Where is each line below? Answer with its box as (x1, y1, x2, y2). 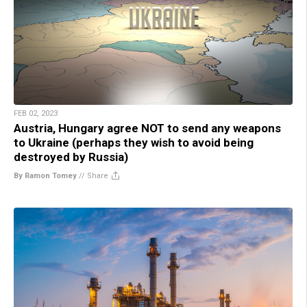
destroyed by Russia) (14, 149, 128, 164)
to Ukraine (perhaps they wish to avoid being (14, 135, 254, 149)
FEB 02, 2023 (14, 108, 58, 118)
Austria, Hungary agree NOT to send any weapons (14, 121, 281, 135)
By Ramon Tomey (14, 171, 77, 180)
